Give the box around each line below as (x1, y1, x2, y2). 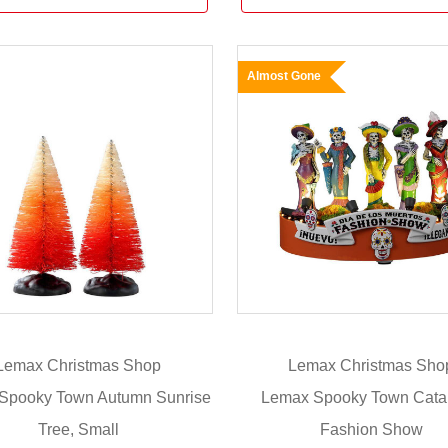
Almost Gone (246, 68, 321, 83)
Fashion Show (319, 420, 423, 438)
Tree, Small (37, 420, 119, 438)
